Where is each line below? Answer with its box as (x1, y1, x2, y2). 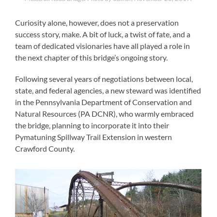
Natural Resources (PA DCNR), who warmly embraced (15, 108, 194, 118)
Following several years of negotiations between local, (15, 74, 193, 83)
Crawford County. (15, 143, 75, 153)
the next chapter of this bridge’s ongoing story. (15, 52, 168, 62)
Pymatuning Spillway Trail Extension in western (15, 132, 172, 141)
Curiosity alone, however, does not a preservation (15, 17, 179, 27)
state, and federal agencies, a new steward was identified (15, 85, 201, 95)
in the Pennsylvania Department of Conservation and (15, 97, 192, 107)
